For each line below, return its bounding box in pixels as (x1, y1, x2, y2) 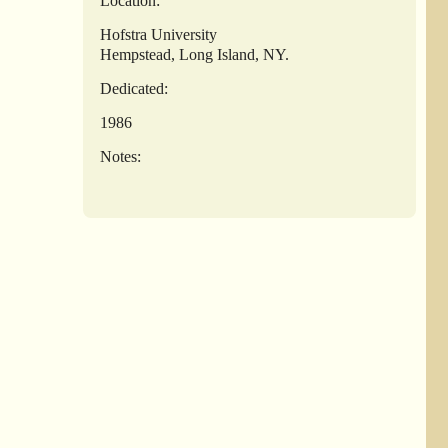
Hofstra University (100, 25, 218, 43)
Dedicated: (100, 79, 169, 97)
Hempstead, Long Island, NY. (100, 45, 290, 63)
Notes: (100, 147, 142, 165)
